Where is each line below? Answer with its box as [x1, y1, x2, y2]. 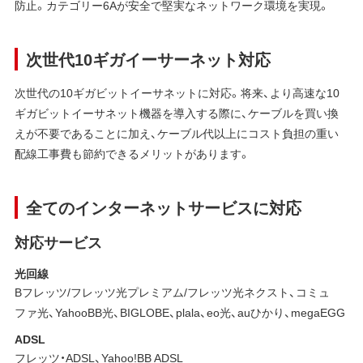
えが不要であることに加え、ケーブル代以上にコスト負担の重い [14, 124, 339, 141]
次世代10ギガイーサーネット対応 [25, 46, 271, 70]
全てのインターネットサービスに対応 [25, 194, 301, 219]
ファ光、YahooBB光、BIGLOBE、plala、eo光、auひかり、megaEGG [14, 303, 345, 320]
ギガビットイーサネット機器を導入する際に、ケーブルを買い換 [14, 104, 339, 121]
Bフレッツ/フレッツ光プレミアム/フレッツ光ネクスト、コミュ [14, 283, 330, 300]
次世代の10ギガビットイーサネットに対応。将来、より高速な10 [14, 83, 340, 100]
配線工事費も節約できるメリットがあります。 [14, 144, 250, 161]
